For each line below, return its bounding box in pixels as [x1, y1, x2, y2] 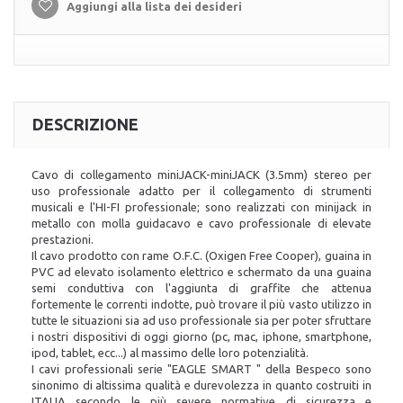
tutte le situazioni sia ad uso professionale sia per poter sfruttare [31, 314, 372, 327]
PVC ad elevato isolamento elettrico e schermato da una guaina [31, 265, 372, 278]
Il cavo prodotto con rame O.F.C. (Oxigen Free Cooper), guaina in [31, 249, 372, 262]
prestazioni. [31, 233, 94, 246]
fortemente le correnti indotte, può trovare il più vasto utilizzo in [31, 298, 372, 310]
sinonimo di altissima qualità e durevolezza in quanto [31, 379, 317, 391]
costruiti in [316, 379, 372, 391]
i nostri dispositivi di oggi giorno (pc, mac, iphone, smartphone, [31, 330, 372, 343]
